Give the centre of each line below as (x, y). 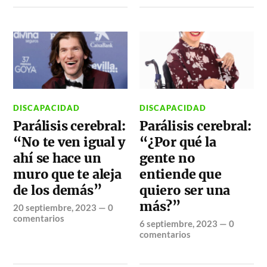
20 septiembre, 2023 (55, 208)
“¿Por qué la (178, 142)
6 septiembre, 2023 (179, 224)
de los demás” (58, 191)
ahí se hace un (57, 159)
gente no (167, 159)
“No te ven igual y (69, 142)
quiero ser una (185, 191)
